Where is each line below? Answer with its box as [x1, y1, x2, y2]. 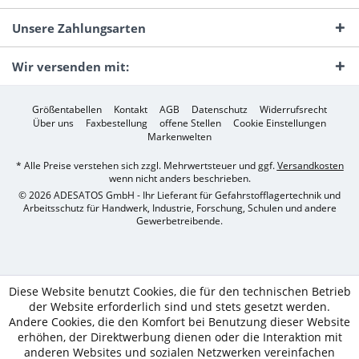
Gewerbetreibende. [136, 214, 223, 228]
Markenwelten [147, 130, 212, 144]
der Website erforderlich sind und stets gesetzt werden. [29, 299, 330, 314]
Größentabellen [32, 103, 102, 117]
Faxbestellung [86, 116, 147, 131]
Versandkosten [276, 159, 344, 173]
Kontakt [114, 103, 147, 117]
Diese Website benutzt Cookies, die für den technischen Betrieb [8, 284, 351, 299]
